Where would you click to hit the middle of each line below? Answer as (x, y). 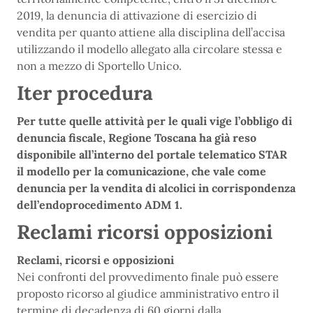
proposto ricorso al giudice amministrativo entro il (148, 293)
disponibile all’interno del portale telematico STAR (152, 154)
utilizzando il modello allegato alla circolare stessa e (150, 49)
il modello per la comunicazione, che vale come (141, 171)
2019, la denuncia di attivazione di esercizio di (137, 15)
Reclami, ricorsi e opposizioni (95, 260)
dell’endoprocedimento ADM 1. (100, 205)
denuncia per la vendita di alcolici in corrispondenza (156, 188)
